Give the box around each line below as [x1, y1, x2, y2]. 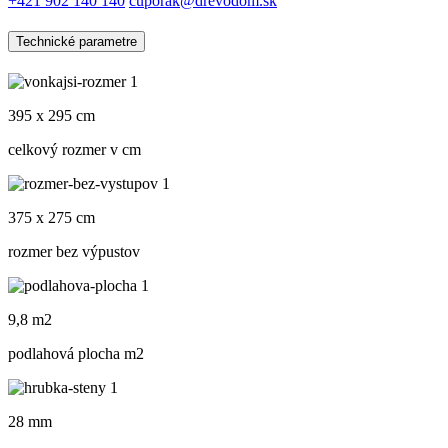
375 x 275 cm [8, 209, 95, 227]
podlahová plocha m [8, 345, 136, 363]
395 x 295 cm [8, 107, 95, 125]
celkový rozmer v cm [8, 141, 141, 159]
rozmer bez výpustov [8, 243, 140, 261]
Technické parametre [16, 34, 137, 50]
